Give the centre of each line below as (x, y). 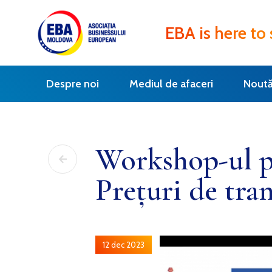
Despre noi (73, 83)
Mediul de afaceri (171, 83)
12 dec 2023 (124, 244)
